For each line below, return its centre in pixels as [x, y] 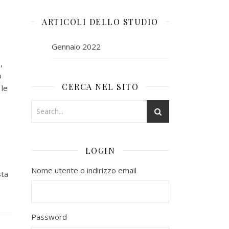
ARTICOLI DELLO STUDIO [100, 21]
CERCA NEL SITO [100, 86]
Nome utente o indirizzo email [84, 170]
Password [49, 216]
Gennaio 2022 [76, 46]
